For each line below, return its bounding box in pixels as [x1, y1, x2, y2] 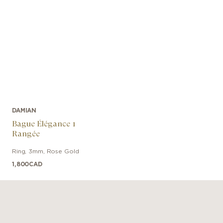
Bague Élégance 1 [12, 118, 76, 128]
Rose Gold [46, 148, 79, 154]
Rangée [12, 128, 40, 138]
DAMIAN [12, 107, 37, 113]
